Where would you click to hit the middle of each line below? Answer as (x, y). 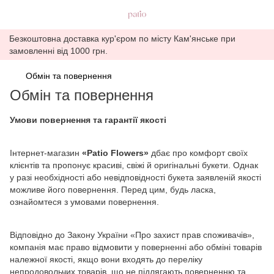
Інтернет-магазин (46, 153)
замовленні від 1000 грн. (58, 51)
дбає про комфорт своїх (198, 153)
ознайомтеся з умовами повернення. (84, 202)
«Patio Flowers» (115, 153)
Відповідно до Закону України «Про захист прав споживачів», (132, 235)
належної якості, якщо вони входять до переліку (106, 259)
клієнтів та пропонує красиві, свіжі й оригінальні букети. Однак (134, 165)
